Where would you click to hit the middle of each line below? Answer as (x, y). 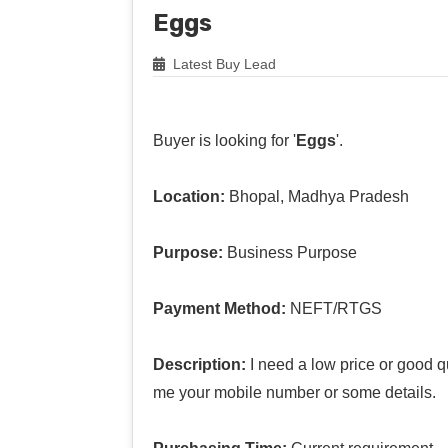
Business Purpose (290, 252)
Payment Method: (219, 308)
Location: (189, 196)
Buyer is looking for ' (224, 140)
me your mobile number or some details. (294, 392)
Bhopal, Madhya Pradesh (317, 196)
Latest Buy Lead (222, 63)
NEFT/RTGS (334, 308)
